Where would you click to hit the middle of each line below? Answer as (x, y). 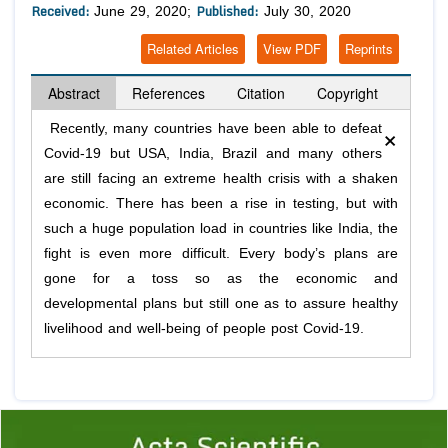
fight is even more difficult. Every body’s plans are (221, 253)
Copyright (347, 92)
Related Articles (193, 48)
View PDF (292, 48)
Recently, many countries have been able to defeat (213, 128)
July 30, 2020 (305, 11)
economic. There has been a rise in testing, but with (221, 203)
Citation (261, 92)
